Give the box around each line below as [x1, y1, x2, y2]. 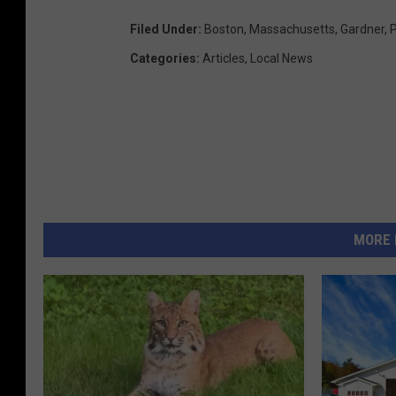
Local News [250, 50, 313, 65]
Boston [204, 21, 244, 36]
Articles [202, 50, 245, 65]
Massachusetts [249, 21, 335, 36]
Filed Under [130, 21, 198, 36]
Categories [130, 50, 196, 65]
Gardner [340, 21, 385, 36]
